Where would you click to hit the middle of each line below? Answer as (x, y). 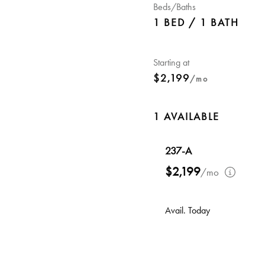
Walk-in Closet (201, 238)
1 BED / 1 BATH (196, 22)
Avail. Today (188, 210)
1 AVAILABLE (186, 117)
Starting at (171, 62)
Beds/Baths (174, 7)
